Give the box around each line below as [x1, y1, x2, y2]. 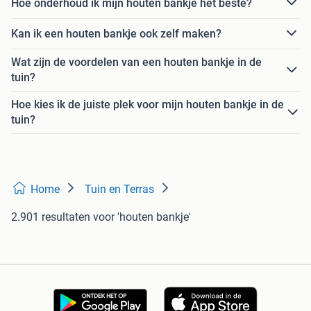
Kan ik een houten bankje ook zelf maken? [11, 26, 221, 40]
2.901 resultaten [11, 210, 90, 224]
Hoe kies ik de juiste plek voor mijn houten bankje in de [11, 98, 284, 112]
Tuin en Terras [85, 183, 154, 196]
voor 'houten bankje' [93, 210, 191, 224]
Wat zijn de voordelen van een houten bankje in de [11, 56, 262, 69]
